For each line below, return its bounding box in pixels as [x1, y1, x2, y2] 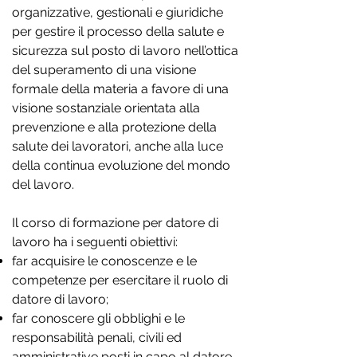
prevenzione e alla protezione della [12, 120, 217, 135]
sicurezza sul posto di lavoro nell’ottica [12, 43, 238, 58]
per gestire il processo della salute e [12, 24, 224, 39]
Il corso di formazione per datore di [12, 215, 218, 230]
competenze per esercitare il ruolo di [12, 273, 228, 288]
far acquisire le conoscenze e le [12, 253, 197, 269]
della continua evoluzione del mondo [12, 158, 230, 173]
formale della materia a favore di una [12, 81, 229, 96]
